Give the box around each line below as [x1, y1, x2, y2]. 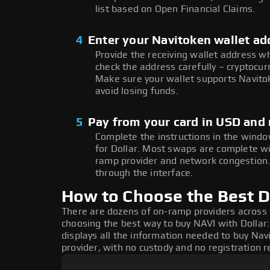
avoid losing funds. [95, 86, 178, 96]
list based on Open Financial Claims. [95, 4, 256, 14]
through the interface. [95, 168, 193, 178]
